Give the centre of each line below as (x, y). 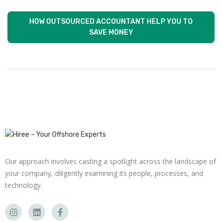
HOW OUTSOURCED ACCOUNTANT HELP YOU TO (111, 22)
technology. (24, 185)
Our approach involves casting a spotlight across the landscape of (111, 161)
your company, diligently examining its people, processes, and (104, 173)
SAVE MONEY (111, 32)
